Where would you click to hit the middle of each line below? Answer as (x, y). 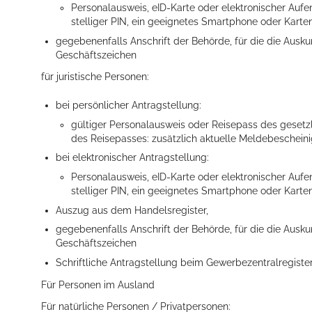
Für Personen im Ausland (98, 284)
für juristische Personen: (95, 77)
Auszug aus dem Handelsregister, (132, 210)
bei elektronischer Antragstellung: (133, 158)
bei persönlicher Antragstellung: (129, 106)
